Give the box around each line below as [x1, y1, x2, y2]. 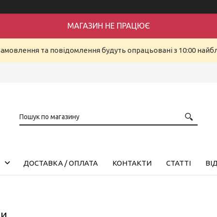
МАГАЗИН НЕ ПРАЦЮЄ [67, 21, 150, 30]
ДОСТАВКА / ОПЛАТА [23, 158, 98, 167]
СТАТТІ [166, 158, 191, 167]
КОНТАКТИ [112, 158, 152, 167]
